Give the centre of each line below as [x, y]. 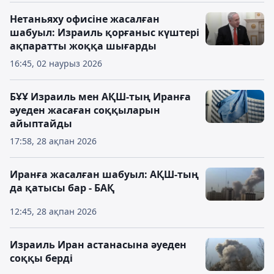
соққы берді [41, 258]
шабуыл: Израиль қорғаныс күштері [105, 32]
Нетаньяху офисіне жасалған [85, 19]
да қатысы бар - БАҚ [62, 188]
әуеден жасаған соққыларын [85, 110]
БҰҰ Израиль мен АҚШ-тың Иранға [100, 97]
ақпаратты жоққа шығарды [83, 46]
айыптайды [41, 124]
